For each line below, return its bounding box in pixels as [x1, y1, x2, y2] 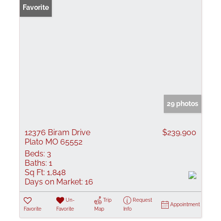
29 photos [167, 100, 198, 108]
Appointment [170, 202, 200, 207]
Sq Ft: [25, 168, 45, 177]
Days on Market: [25, 177, 83, 186]
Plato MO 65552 [25, 137, 82, 147]
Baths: [25, 158, 47, 168]
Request [132, 197, 152, 203]
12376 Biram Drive [25, 128, 90, 137]
